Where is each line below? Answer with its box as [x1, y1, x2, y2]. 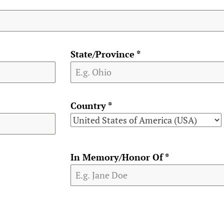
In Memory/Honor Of [70, 151, 165, 163]
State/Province [70, 48, 136, 60]
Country [70, 99, 108, 112]
